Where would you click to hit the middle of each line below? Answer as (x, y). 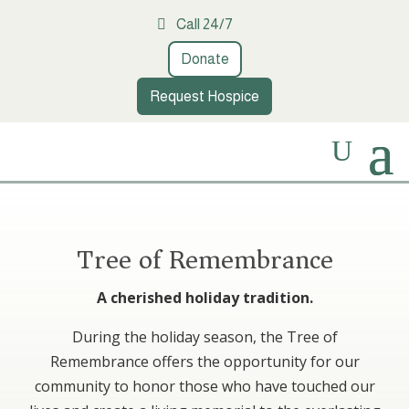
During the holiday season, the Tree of (204, 337)
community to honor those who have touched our (204, 387)
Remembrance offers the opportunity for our (204, 362)
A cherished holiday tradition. (204, 298)
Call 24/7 (204, 24)
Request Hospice (204, 96)
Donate (204, 59)
